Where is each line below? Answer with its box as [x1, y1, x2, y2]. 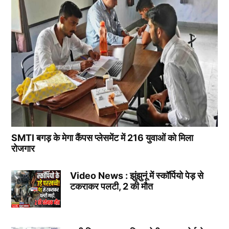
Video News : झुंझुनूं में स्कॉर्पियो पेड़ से [70, 170, 203, 181]
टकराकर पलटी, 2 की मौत [70, 181, 153, 192]
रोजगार [11, 143, 35, 154]
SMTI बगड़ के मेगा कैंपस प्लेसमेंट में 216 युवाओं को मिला [11, 132, 194, 144]
